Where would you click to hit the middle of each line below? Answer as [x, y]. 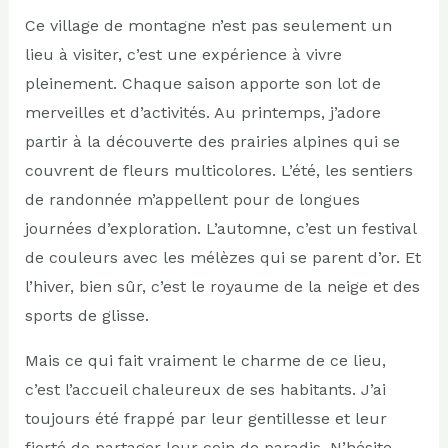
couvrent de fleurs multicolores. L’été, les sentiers [218, 171]
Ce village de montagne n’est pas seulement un [208, 26]
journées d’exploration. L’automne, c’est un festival [220, 229]
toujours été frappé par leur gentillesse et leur [205, 419]
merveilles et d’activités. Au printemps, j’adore [202, 113]
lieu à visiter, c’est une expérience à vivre [183, 55]
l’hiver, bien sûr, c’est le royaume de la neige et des [222, 287]
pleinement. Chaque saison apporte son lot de [202, 84]
